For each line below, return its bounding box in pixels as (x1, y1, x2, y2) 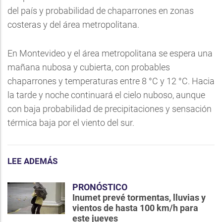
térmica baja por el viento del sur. (7, 117, 134, 128)
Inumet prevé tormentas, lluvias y (72, 192, 206, 203)
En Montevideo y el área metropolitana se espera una (7, 48, 213, 58)
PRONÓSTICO (72, 182, 127, 192)
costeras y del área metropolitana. (7, 19, 139, 30)
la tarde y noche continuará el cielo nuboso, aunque (7, 90, 205, 100)
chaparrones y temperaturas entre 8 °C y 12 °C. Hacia (7, 76, 215, 86)
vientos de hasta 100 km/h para (72, 203, 198, 213)
